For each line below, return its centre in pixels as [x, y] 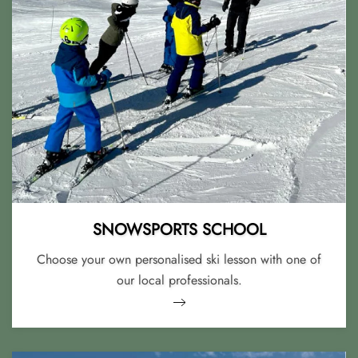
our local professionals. [179, 280]
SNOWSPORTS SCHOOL [179, 229]
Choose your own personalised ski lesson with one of [179, 259]
